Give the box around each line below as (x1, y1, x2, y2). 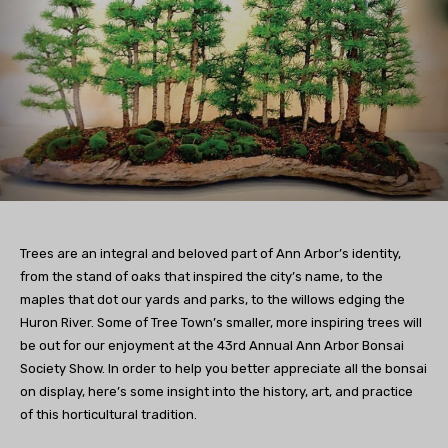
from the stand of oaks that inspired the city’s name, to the (20, 268, 383, 284)
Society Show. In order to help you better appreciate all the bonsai (20, 360, 427, 376)
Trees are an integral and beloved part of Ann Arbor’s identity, (20, 245, 401, 261)
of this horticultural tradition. (20, 406, 197, 422)
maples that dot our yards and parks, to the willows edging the (20, 291, 405, 307)
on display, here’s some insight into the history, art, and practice (20, 383, 413, 399)
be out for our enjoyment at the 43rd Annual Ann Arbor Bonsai (20, 337, 404, 353)
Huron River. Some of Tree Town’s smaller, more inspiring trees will (20, 314, 422, 330)
